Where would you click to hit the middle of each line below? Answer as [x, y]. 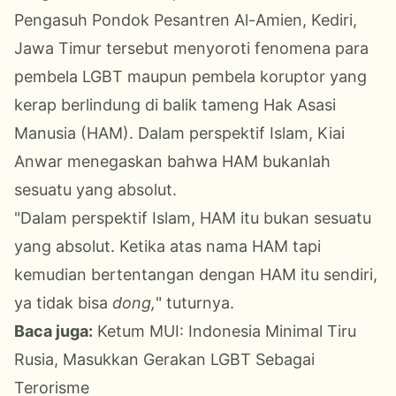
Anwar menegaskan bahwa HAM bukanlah [172, 161]
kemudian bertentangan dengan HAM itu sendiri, [196, 274]
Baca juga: [53, 331]
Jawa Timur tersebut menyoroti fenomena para [191, 48]
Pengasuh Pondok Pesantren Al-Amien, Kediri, [186, 19]
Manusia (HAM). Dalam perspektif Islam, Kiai [179, 133]
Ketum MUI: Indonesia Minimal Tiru [227, 331]
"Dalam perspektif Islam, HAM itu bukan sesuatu [193, 217]
